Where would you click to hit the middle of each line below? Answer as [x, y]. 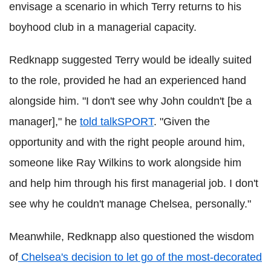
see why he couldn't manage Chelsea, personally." [130, 204]
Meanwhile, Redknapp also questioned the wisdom [132, 236]
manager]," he [44, 121]
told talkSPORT [117, 121]
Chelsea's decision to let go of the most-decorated [140, 257]
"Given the [185, 121]
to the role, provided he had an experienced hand [128, 80]
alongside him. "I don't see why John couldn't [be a [130, 101]
